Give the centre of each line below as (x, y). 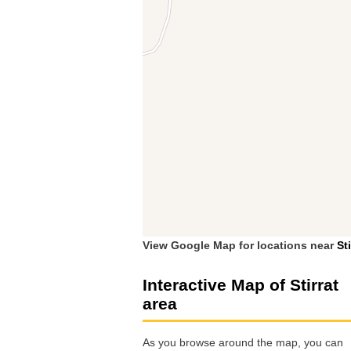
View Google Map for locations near (240, 245)
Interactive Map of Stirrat (241, 284)
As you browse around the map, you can (243, 343)
